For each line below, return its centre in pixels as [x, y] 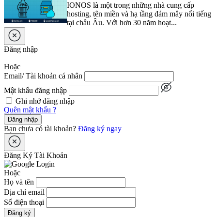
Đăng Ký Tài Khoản [36, 155]
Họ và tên [19, 182]
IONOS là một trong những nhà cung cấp [131, 5]
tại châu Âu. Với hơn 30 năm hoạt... [122, 23]
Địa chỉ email [24, 192]
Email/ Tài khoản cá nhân [43, 76]
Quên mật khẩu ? [30, 110]
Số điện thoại [24, 202]
